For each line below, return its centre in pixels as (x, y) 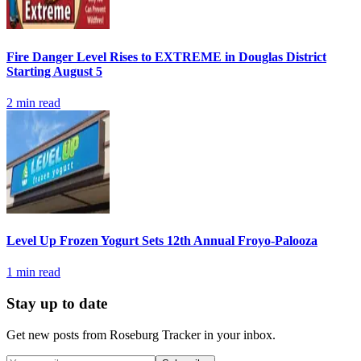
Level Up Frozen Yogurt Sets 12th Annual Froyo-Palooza (162, 241)
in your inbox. (238, 334)
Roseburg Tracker (155, 334)
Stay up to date (57, 304)
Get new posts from (58, 334)
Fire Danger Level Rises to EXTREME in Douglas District (166, 56)
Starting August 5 (54, 71)
